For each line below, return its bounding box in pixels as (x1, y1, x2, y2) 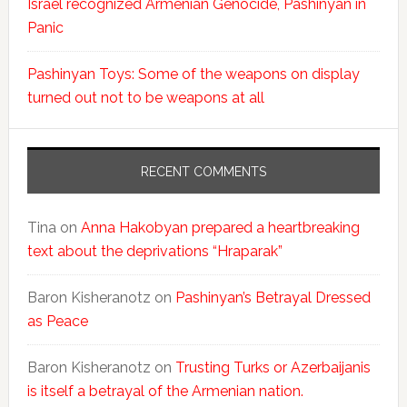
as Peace (26, 313, 88, 331)
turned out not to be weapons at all (26, 89, 264, 107)
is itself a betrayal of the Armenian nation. (26, 382, 303, 401)
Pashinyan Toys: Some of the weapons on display (26, 65, 360, 84)
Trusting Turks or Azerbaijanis (174, 359, 371, 377)
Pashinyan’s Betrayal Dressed (174, 289, 371, 307)
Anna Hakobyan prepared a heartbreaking (80, 219, 360, 237)
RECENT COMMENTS (140, 164, 266, 180)
